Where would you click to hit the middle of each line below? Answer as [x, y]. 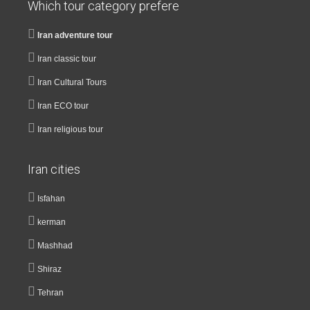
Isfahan [51, 198]
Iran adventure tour [75, 35]
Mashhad [55, 245]
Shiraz [49, 269]
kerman [52, 222]
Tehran [51, 292]
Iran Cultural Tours [72, 82]
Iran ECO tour [63, 106]
